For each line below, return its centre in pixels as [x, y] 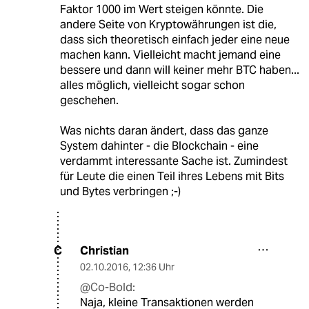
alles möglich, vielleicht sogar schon [152, 85]
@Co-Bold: [108, 287]
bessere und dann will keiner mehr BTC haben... [179, 70]
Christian [104, 250]
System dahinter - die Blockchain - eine [159, 146]
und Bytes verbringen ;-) [120, 191]
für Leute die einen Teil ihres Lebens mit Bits [172, 176]
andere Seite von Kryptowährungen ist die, [168, 24]
